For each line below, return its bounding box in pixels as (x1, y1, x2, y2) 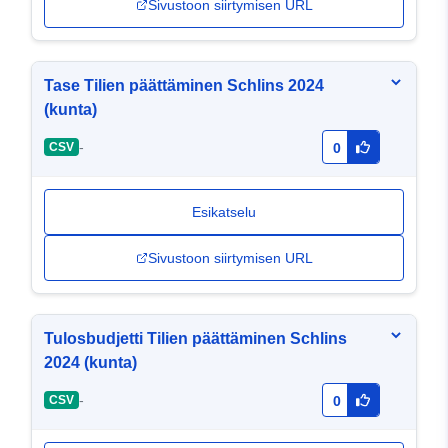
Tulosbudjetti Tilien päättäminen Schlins (44, 330, 347, 348)
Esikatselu (192, 204, 256, 221)
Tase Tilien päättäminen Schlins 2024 (44, 77, 324, 95)
